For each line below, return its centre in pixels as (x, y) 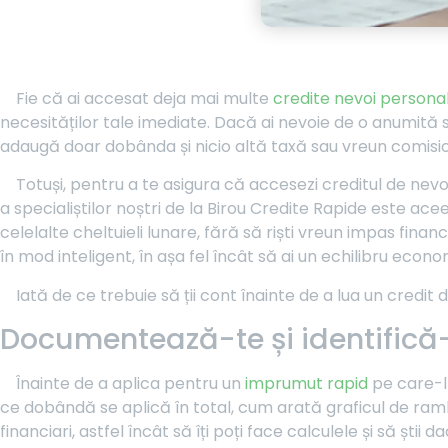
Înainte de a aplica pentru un (130, 384)
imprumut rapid (306, 384)
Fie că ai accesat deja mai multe (144, 98)
